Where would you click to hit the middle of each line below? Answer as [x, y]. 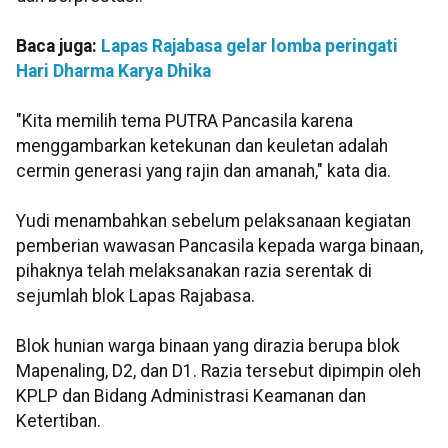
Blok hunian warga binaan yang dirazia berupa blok [208, 345]
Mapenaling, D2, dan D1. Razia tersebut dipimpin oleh [218, 370]
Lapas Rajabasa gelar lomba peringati [249, 45]
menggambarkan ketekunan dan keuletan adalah [202, 145]
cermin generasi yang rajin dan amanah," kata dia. [203, 170]
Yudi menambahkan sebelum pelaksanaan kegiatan [213, 220]
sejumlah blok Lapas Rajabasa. [135, 295]
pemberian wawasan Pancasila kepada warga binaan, [219, 245]
